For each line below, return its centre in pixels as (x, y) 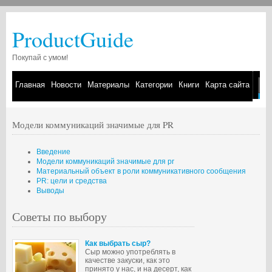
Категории (154, 85)
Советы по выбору (59, 216)
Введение (53, 152)
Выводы (50, 191)
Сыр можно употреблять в (130, 252)
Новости (66, 85)
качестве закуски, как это (127, 260)
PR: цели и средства (72, 181)
